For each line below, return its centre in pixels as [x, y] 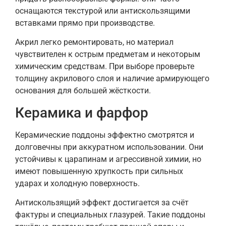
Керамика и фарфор [82, 112]
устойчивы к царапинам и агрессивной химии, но [108, 159]
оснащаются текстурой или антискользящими [103, 11]
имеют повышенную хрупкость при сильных [99, 171]
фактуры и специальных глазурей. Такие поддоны [110, 215]
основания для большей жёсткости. [83, 91]
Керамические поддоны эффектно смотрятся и [105, 135]
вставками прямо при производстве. [85, 23]
